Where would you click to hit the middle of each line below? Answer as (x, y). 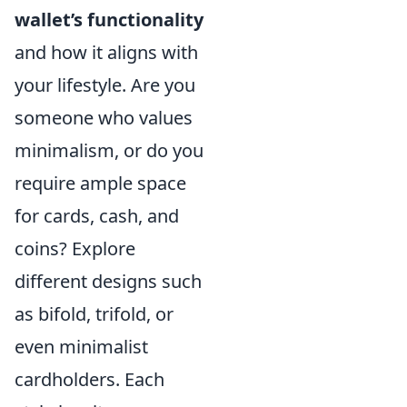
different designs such (108, 281)
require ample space (100, 183)
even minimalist (81, 347)
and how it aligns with (106, 52)
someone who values (104, 118)
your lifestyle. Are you (105, 85)
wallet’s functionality (109, 20)
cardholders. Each (89, 379)
